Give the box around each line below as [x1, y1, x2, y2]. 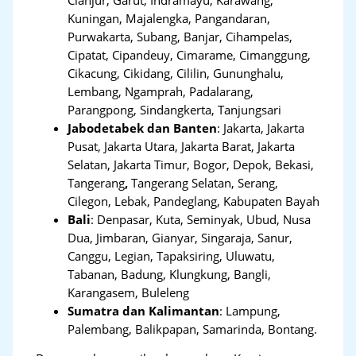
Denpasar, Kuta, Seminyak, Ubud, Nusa [97, 211, 311, 227]
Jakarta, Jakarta [223, 119, 305, 136]
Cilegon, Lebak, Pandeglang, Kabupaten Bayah [68, 192, 320, 209]
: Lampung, [219, 302, 281, 319]
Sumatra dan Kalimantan [68, 302, 220, 319]
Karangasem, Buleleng [68, 284, 190, 300]
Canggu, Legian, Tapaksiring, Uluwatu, [68, 247, 276, 264]
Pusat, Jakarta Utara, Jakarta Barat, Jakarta [68, 137, 296, 154]
